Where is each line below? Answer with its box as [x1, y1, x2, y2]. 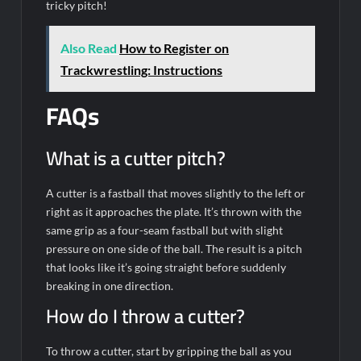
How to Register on [119, 40, 230, 56]
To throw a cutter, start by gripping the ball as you [46, 343, 293, 358]
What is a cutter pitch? [46, 139, 226, 176]
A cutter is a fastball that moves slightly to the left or [46, 185, 306, 200]
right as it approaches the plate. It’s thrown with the [46, 204, 302, 218]
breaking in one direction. [46, 278, 174, 293]
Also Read [60, 40, 118, 56]
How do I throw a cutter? [46, 297, 246, 334]
